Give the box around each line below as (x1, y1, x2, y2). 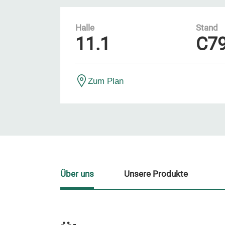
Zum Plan (88, 76, 124, 85)
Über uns (60, 169, 94, 179)
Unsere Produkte (124, 169, 188, 179)
